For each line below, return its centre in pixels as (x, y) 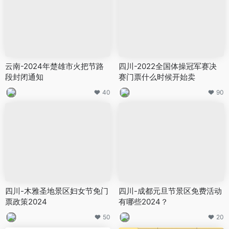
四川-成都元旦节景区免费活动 (170, 191)
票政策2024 (26, 202)
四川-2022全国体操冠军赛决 (168, 66)
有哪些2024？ (143, 202)
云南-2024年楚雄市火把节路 (54, 66)
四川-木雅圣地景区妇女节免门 (57, 191)
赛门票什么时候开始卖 (157, 77)
